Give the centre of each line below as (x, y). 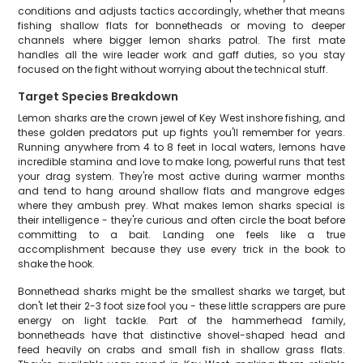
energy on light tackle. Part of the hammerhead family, (181, 320)
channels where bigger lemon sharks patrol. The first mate (181, 40)
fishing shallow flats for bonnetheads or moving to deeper (181, 26)
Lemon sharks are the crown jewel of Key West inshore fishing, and (181, 118)
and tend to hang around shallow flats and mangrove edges (181, 191)
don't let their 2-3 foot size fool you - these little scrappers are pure (181, 306)
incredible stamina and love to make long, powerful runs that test (181, 162)
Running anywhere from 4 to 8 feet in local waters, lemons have (181, 147)
